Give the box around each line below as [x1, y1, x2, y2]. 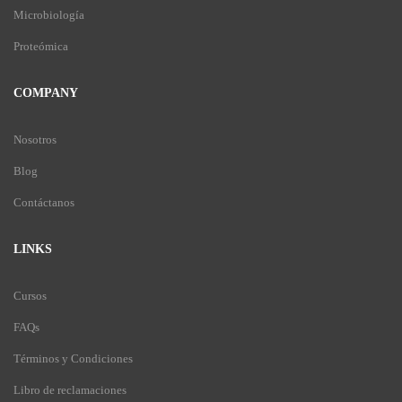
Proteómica [13, 39, 68, 53]
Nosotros [13, 133, 57, 146]
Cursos [13, 289, 47, 302]
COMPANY [13, 86, 78, 100]
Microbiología [13, 8, 84, 22]
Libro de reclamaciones [13, 383, 127, 397]
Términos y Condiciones [13, 352, 133, 365]
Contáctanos [13, 196, 74, 209]
